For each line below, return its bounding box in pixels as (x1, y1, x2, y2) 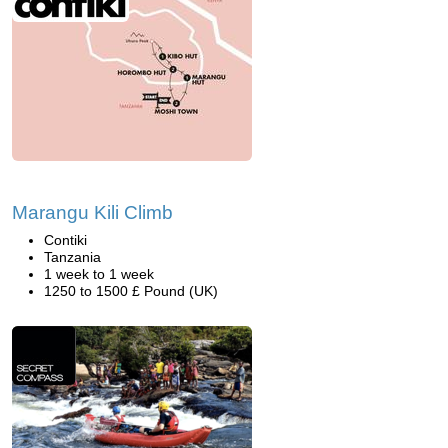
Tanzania (44, 249, 101, 265)
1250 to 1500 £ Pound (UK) (44, 283, 218, 299)
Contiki (44, 232, 87, 248)
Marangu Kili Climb (12, 202, 173, 223)
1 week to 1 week (44, 266, 154, 282)
